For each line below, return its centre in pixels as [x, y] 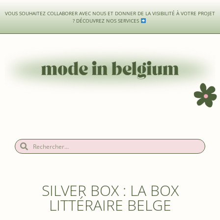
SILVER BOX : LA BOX [110, 191]
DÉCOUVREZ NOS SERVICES [108, 21]
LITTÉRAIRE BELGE [110, 205]
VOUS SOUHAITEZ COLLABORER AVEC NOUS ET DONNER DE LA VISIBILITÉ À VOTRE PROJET [110, 13]
